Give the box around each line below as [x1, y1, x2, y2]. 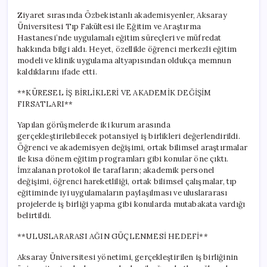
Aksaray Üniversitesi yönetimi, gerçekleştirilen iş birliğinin [17, 252, 238, 262]
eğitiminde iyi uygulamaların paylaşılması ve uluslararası [17, 187, 228, 198]
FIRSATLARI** [17, 98, 73, 109]
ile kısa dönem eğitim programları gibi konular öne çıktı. [17, 153, 229, 164]
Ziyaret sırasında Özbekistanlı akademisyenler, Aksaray [17, 10, 227, 20]
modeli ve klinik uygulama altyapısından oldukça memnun [17, 55, 231, 66]
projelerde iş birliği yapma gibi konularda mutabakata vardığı [17, 198, 246, 209]
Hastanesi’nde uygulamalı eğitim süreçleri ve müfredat [17, 32, 222, 43]
